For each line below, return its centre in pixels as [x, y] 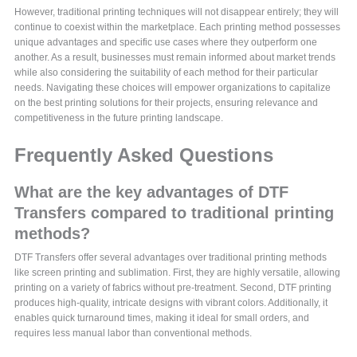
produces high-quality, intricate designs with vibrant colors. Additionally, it [171, 303]
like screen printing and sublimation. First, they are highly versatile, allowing [178, 273]
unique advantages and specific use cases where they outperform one [166, 43]
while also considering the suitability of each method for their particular [167, 73]
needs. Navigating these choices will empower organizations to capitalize [173, 88]
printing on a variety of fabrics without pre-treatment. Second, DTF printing [173, 288]
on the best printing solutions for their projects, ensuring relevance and [167, 103]
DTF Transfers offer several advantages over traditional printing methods [171, 258]
